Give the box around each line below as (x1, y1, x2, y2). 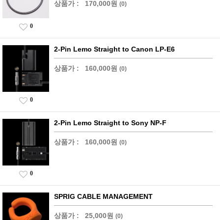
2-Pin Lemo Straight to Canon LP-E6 (54, 45, 175, 53)
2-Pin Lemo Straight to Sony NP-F (54, 119, 166, 127)
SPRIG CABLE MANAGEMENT (54, 192, 153, 200)
